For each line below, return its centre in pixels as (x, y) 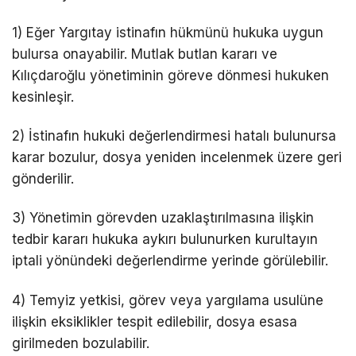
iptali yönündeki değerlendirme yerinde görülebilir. (170, 261)
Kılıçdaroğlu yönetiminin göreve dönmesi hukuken (170, 76)
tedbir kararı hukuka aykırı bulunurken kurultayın (165, 240)
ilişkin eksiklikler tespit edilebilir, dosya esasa (155, 321)
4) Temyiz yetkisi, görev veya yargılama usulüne (168, 300)
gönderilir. (43, 179)
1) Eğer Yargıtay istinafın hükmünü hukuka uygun (168, 33)
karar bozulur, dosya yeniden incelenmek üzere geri (177, 158)
